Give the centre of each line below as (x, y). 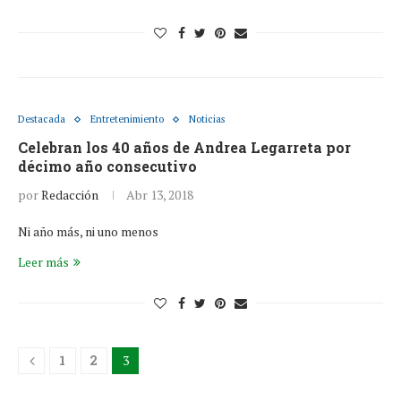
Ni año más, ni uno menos (88, 231)
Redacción (70, 195)
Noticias (207, 119)
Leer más (43, 262)
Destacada (42, 119)
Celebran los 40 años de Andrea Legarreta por (184, 147)
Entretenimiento (127, 119)
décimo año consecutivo (107, 166)
